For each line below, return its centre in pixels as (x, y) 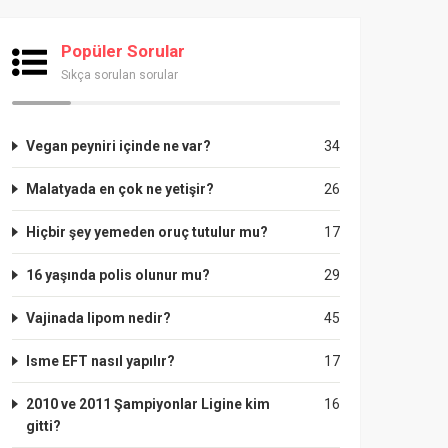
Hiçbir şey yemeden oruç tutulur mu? (147, 232)
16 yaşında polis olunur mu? (118, 275)
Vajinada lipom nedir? (98, 318)
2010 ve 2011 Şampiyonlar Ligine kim (148, 404)
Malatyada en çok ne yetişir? (120, 189)
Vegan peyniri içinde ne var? (118, 146)
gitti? (43, 426)
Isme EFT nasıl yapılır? (100, 361)
